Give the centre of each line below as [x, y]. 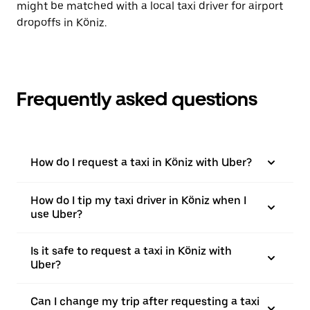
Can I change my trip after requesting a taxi [145, 301]
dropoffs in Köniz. [62, 22]
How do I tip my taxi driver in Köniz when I [138, 200]
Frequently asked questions [137, 99]
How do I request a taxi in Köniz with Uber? [141, 162]
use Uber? [56, 214]
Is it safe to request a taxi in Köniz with [131, 251]
